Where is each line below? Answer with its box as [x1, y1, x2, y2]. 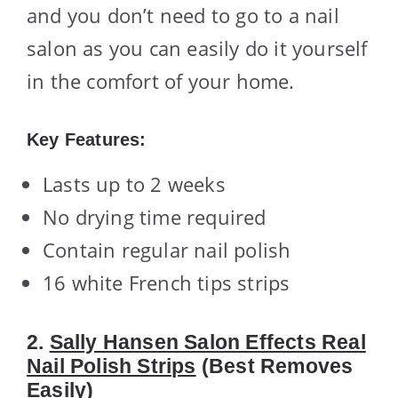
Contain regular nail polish [43, 235, 291, 263]
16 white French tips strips [43, 268, 291, 296]
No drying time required [43, 203, 267, 230]
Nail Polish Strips [27, 354, 196, 378]
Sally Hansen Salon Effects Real [49, 330, 366, 354]
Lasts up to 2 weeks [43, 170, 226, 197]
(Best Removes [195, 354, 354, 378]
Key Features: [27, 129, 147, 149]
